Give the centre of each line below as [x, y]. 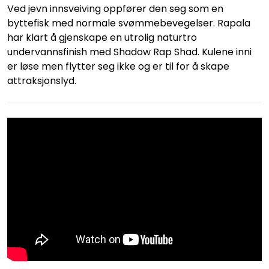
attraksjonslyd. [42, 81]
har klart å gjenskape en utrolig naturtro [102, 38]
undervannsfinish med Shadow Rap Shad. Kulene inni [129, 52]
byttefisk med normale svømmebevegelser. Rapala [129, 23]
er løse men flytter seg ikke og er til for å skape [118, 66]
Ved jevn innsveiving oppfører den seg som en [115, 9]
